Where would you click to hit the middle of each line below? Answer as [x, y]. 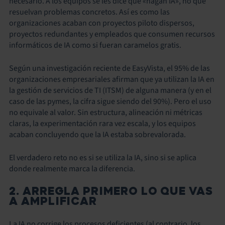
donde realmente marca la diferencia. [72, 169]
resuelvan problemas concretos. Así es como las [89, 12]
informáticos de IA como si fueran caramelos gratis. [95, 45]
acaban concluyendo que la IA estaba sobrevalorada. [97, 135]
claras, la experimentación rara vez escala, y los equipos [102, 124]
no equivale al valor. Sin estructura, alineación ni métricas [106, 113]
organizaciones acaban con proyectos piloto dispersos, [102, 23]
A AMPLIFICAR [53, 201]
